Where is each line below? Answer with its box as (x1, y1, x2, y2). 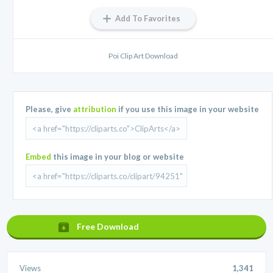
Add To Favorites (115, 13, 180, 24)
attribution (73, 104, 117, 115)
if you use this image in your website (116, 104, 260, 115)
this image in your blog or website (51, 152, 185, 162)
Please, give (26, 104, 74, 115)
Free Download (77, 221, 140, 232)
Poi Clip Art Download (108, 51, 178, 61)
